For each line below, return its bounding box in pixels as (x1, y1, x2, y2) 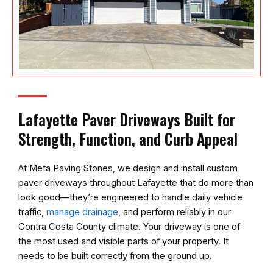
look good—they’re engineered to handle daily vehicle (18, 192, 243, 203)
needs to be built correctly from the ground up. (18, 250, 212, 261)
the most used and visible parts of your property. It (18, 236, 229, 247)
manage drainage (46, 207, 118, 218)
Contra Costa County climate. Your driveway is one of (18, 221, 240, 232)
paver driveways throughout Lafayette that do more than (18, 177, 253, 188)
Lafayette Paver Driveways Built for (18, 108, 235, 130)
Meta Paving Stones (29, 163, 113, 174)
